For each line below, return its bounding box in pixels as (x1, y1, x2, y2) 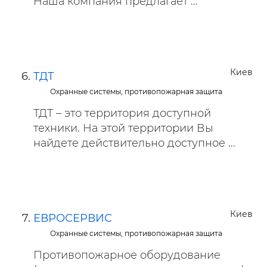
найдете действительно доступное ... (33, 136, 235, 150)
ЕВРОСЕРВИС (33, 212, 112, 225)
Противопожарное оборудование (33, 249, 221, 262)
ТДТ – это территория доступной (33, 107, 211, 120)
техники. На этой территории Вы (33, 122, 213, 135)
